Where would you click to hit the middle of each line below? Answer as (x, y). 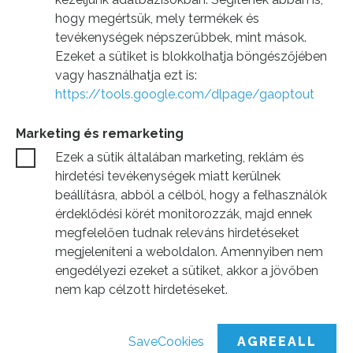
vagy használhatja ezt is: (126, 75)
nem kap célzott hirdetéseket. (141, 290)
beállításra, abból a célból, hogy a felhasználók (191, 195)
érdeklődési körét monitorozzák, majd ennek (184, 214)
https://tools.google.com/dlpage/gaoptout (185, 94)
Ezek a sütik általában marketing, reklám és (180, 157)
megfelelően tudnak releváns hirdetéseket (177, 233)
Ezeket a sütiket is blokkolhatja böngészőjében (191, 56)
